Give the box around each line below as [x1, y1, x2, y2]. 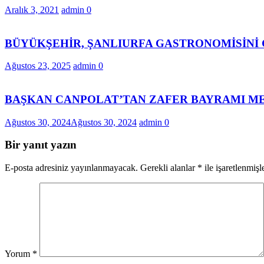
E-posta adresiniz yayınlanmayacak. [5, 163, 138, 173]
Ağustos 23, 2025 [5, 61, 71, 71]
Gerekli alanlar [140, 163, 197, 173]
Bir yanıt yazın [5, 138, 77, 151]
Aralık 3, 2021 [5, 4, 59, 15]
